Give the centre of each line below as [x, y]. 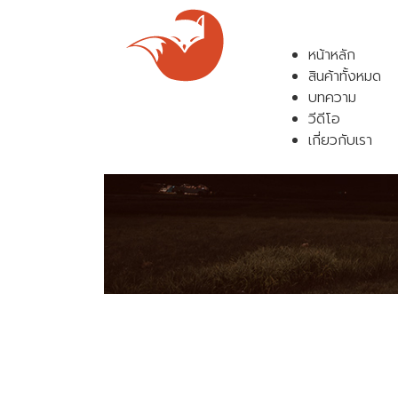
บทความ [332, 98]
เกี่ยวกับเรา [340, 140]
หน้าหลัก [332, 55]
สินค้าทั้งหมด [345, 76]
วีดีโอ [324, 119]
